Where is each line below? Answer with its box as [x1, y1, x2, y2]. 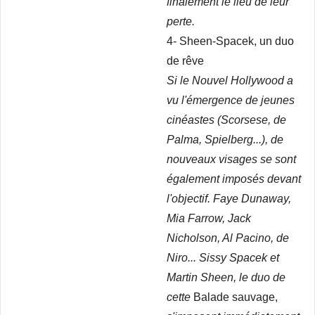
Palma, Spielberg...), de [167, 134, 283, 146]
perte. [167, 15, 200, 27]
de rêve [167, 55, 204, 67]
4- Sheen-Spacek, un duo [167, 35, 294, 47]
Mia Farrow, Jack [167, 212, 251, 224]
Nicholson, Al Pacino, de [167, 232, 289, 244]
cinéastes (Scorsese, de [167, 114, 286, 126]
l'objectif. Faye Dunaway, [167, 193, 291, 205]
